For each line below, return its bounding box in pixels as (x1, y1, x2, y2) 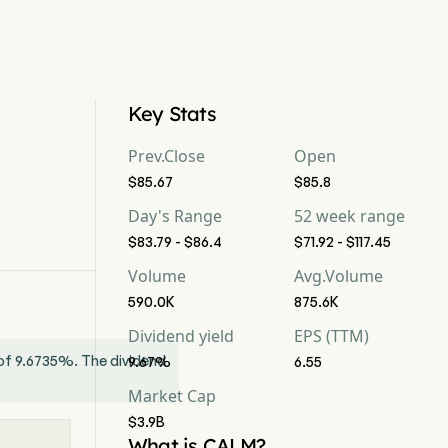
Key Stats (128, 101, 216, 126)
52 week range (294, 205, 405, 227)
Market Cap (128, 385, 216, 407)
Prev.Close (128, 145, 205, 167)
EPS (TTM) (294, 325, 369, 347)
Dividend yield (128, 325, 234, 347)
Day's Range (128, 205, 222, 227)
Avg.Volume (294, 265, 383, 287)
